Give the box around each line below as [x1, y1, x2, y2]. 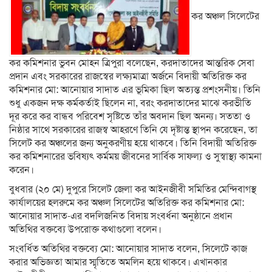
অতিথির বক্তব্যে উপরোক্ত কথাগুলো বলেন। [9, 223, 161, 236]
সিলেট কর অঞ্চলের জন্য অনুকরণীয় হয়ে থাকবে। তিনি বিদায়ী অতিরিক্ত [9, 137, 256, 150]
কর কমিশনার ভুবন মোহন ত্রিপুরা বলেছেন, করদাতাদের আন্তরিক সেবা [9, 57, 254, 70]
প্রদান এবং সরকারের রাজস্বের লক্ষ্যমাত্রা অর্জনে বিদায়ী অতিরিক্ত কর [9, 70, 246, 83]
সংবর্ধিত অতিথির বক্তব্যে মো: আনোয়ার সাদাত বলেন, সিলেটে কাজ [9, 243, 247, 256]
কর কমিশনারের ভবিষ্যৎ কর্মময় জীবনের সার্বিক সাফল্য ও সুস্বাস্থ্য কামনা [9, 151, 262, 163]
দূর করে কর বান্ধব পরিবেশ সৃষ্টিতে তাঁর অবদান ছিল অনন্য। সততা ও [9, 110, 251, 123]
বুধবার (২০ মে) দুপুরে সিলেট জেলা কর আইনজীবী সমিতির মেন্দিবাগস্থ [9, 183, 256, 196]
